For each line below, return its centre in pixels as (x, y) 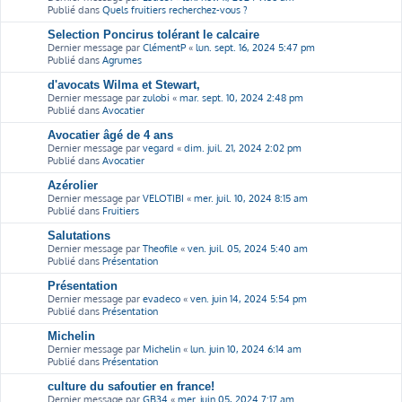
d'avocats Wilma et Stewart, (124, 84)
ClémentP (164, 47)
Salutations (79, 235)
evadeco (162, 298)
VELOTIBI (163, 198)
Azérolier (73, 185)
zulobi (156, 97)
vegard (158, 148)
